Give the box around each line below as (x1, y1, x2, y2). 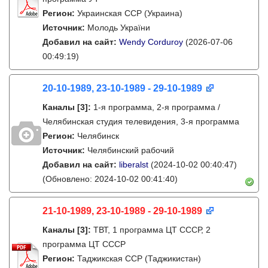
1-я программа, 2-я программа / (93, 102, 220, 112)
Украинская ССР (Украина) (77, 8, 182, 18)
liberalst (119, 160, 148, 169)
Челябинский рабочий (87, 145, 174, 155)
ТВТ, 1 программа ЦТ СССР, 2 (93, 225, 211, 234)
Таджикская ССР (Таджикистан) (77, 254, 201, 263)
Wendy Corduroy (119, 37, 183, 47)
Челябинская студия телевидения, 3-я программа (42, 117, 239, 126)
